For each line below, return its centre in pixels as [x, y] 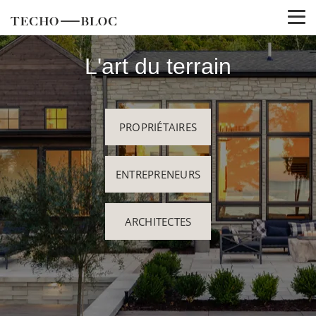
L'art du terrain [158, 66]
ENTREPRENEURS [158, 174]
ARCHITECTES [158, 221]
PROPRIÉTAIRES [158, 127]
